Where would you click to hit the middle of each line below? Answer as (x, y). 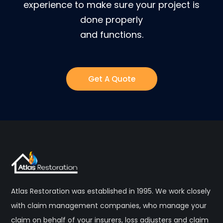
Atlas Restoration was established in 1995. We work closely (111, 191)
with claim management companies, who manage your (109, 206)
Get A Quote (111, 79)
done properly (111, 20)
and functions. (111, 35)
